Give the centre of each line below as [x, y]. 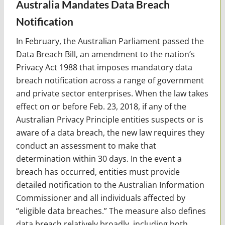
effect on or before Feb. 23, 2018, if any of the [101, 106]
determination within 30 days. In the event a [99, 158]
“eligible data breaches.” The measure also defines [111, 211]
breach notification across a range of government [110, 80]
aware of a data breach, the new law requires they [110, 132]
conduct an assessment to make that [86, 145]
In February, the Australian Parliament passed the [110, 41]
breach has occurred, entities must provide [98, 172]
